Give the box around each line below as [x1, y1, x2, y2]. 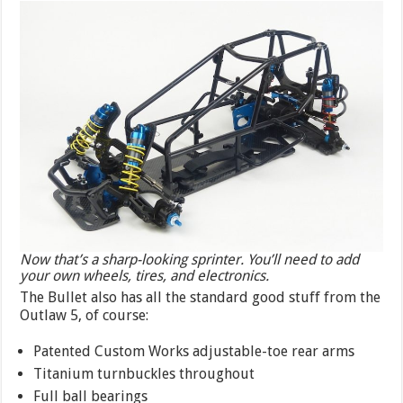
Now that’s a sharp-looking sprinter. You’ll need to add [20, 250, 360, 268]
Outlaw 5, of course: [20, 306, 149, 324]
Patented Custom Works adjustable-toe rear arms [33, 342, 355, 360]
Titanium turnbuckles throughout [33, 364, 255, 382]
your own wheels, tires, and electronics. [20, 266, 273, 284]
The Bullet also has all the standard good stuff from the [20, 288, 381, 306]
